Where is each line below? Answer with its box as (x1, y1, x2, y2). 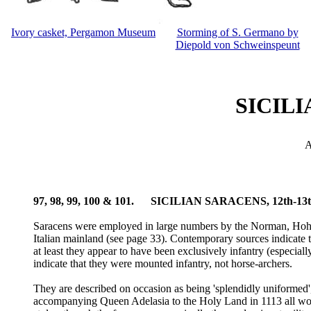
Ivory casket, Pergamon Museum (11, 26, 155, 38)
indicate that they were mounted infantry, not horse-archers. (33, 257, 292, 269)
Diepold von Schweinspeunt (175, 39, 300, 51)
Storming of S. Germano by (176, 26, 299, 38)
